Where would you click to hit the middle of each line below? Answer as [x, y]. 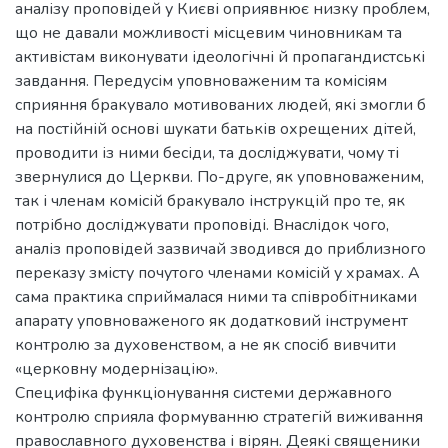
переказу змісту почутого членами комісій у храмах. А [217, 273]
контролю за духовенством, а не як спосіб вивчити [205, 345]
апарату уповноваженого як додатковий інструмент [211, 321]
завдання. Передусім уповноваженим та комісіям [201, 81]
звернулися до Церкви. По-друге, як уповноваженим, [219, 177]
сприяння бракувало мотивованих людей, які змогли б [220, 105]
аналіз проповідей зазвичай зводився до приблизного [220, 249]
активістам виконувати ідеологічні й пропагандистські [220, 57]
